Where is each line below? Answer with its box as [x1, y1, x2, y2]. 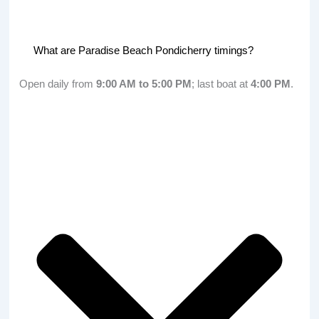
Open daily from [19, 78, 97, 90]
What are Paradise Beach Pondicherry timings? [33, 44, 254, 57]
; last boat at [192, 78, 251, 90]
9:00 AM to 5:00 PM [96, 78, 192, 90]
